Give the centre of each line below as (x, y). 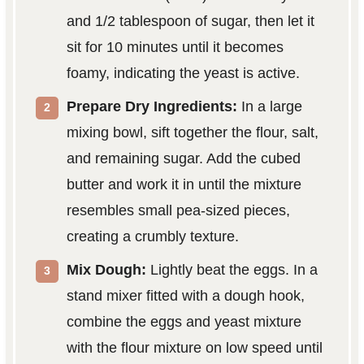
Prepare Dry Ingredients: (152, 106)
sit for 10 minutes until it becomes (175, 47)
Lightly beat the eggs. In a (232, 269)
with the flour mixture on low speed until (194, 347)
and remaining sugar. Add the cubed (183, 158)
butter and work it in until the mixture (184, 184)
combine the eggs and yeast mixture (184, 321)
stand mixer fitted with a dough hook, (185, 295)
